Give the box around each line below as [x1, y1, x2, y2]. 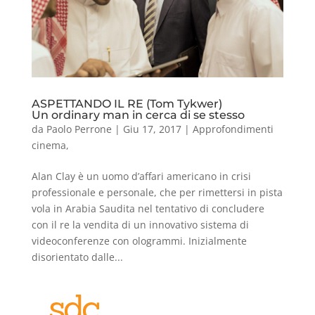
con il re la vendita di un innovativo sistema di [31, 218, 249, 232]
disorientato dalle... [31, 250, 123, 264]
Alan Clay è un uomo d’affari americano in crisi [31, 169, 251, 184]
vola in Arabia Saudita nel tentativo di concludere [31, 202, 264, 216]
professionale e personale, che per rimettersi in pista [31, 186, 283, 200]
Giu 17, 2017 [122, 122, 181, 136]
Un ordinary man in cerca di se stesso [31, 108, 245, 122]
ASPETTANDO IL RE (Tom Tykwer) [31, 97, 222, 111]
